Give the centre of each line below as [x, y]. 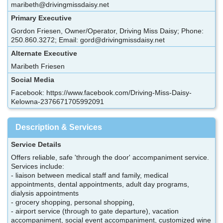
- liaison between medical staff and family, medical [90, 175]
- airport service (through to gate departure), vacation [95, 211]
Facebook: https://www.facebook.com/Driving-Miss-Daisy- [101, 93]
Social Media [33, 80]
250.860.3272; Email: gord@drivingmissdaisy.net [88, 40]
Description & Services [59, 127]
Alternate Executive [44, 54]
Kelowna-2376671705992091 [57, 102]
